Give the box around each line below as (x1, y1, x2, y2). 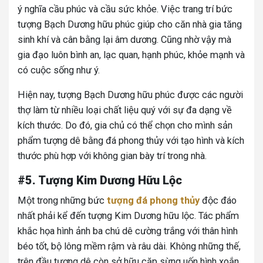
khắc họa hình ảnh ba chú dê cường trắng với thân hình (18, 225, 238, 237)
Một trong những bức (18, 195, 107, 207)
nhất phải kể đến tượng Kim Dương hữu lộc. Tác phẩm (18, 210, 239, 222)
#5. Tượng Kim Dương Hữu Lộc (18, 173, 182, 188)
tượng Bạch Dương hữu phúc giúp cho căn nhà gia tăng (18, 19, 242, 31)
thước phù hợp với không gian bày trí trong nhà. (18, 150, 209, 162)
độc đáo (200, 195, 237, 207)
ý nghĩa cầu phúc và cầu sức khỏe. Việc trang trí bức (18, 4, 232, 15)
